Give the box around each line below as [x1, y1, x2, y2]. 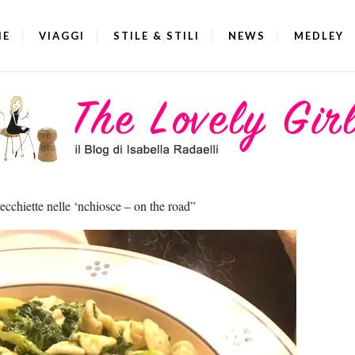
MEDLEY [294, 29, 344, 42]
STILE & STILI [113, 29, 200, 42]
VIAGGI [39, 29, 85, 42]
